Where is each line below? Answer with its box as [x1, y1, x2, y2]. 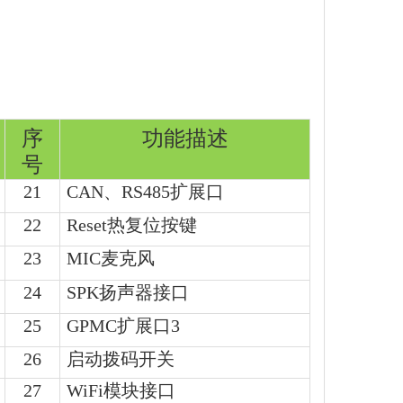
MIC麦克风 [67, 247, 155, 268]
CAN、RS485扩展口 [67, 181, 224, 201]
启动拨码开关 [67, 348, 175, 369]
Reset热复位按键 [67, 214, 197, 235]
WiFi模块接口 [67, 380, 175, 400]
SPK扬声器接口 [67, 282, 189, 302]
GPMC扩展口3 [67, 315, 180, 336]
